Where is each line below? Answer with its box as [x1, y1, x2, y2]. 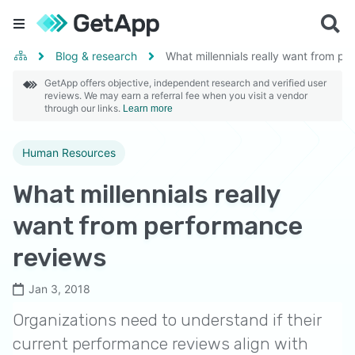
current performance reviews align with [13, 334, 308, 353]
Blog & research [55, 49, 137, 63]
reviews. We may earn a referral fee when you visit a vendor [44, 90, 307, 101]
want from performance [13, 211, 303, 241]
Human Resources [22, 146, 116, 159]
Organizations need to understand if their [13, 310, 322, 330]
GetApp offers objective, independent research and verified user [44, 77, 326, 89]
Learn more [123, 103, 173, 114]
